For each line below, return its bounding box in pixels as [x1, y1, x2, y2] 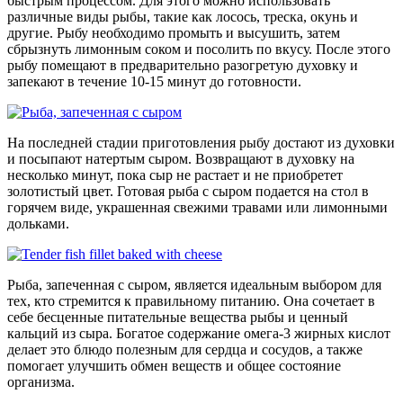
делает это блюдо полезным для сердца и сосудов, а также [7, 341, 363, 357]
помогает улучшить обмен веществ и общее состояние [7, 357, 341, 373]
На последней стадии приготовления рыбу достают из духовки [7, 134, 395, 150]
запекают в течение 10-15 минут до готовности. [7, 73, 301, 89]
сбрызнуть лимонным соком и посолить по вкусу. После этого [7, 40, 390, 57]
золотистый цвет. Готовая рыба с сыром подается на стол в [7, 183, 369, 199]
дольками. [7, 215, 69, 231]
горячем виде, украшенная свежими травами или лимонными [7, 199, 388, 215]
